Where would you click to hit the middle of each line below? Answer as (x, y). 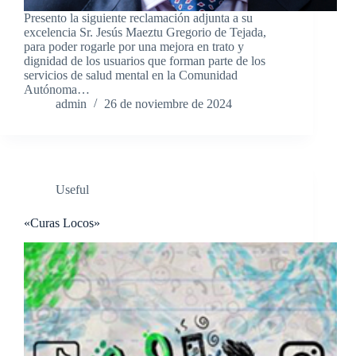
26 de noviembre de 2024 (168, 104)
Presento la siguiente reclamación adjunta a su (138, 18)
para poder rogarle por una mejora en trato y (134, 47)
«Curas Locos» (62, 223)
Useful (72, 190)
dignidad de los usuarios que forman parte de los (145, 61)
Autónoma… (57, 90)
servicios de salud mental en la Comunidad (131, 75)
